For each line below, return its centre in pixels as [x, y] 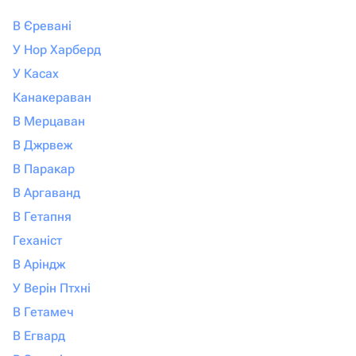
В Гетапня [42, 217]
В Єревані [42, 26]
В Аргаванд [46, 193]
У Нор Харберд [57, 50]
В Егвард [39, 336]
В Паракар [44, 169]
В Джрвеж [43, 145]
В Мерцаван [49, 121]
